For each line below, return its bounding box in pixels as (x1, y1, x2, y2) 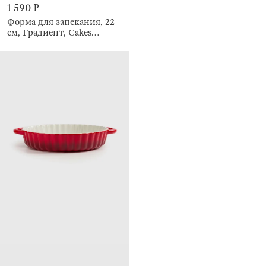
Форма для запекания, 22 (7, 16, 115, 27)
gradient (7, 37, 40, 49)
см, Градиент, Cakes (7, 27, 91, 38)
